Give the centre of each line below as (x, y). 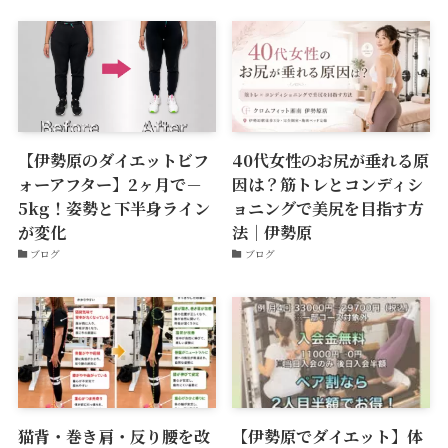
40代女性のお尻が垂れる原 (331, 160)
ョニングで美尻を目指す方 (328, 208)
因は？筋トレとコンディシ (328, 184)
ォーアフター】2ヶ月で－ (109, 184)
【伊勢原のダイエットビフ (113, 160)
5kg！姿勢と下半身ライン (113, 208)
